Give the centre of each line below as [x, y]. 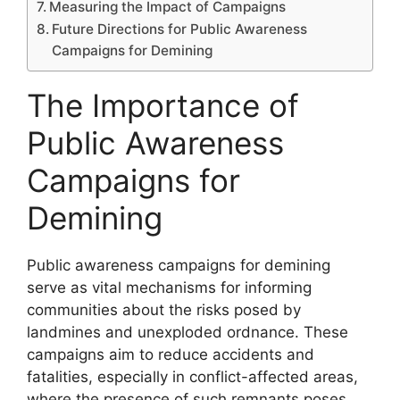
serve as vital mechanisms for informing [169, 287]
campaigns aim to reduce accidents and [171, 354]
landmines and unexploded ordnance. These [187, 332]
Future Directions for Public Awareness [180, 29]
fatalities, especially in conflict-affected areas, [192, 376]
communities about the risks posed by [164, 309]
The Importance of [163, 105]
